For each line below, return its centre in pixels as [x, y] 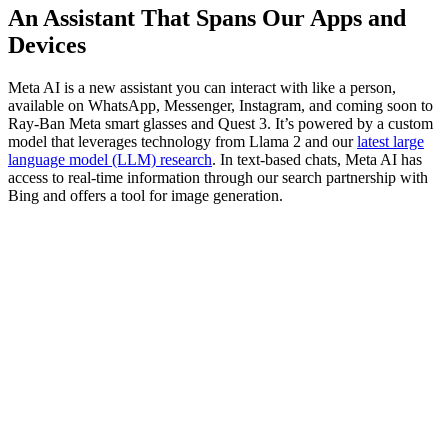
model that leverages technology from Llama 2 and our [182, 141]
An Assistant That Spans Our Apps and [207, 17]
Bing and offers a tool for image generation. [147, 195]
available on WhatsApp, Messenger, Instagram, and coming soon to [220, 105]
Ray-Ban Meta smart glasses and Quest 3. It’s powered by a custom [220, 123]
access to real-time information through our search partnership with [218, 177]
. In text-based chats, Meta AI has [317, 159]
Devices [47, 44]
